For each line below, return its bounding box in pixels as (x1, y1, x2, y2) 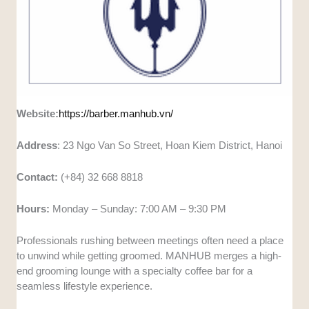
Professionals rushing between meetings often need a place (17, 235, 284, 247)
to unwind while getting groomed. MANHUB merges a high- (17, 250, 282, 262)
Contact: (17, 171, 59, 183)
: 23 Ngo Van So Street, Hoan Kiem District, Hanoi (57, 139, 283, 152)
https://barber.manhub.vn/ (59, 108, 174, 120)
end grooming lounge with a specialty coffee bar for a (17, 265, 253, 277)
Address (17, 139, 58, 152)
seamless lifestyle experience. (17, 280, 156, 292)
